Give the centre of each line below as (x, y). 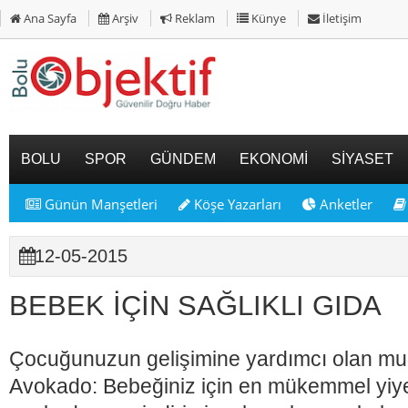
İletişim (341, 18)
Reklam (194, 18)
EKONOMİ (274, 159)
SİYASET (362, 159)
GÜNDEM (183, 159)
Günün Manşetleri (99, 204)
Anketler (344, 204)
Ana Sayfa (49, 18)
